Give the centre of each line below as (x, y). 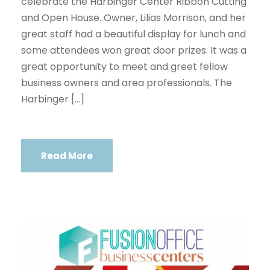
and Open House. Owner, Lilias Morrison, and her (133, 17)
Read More (67, 155)
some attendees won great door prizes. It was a (134, 50)
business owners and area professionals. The (127, 83)
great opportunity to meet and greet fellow (124, 66)
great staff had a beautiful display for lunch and (133, 34)
